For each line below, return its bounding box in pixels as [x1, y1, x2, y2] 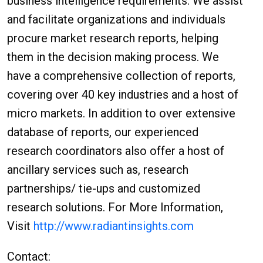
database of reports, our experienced [7, 125, 198, 139]
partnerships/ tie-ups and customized [7, 181, 200, 195]
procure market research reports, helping [7, 31, 218, 45]
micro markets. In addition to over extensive [7, 106, 235, 120]
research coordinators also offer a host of [7, 144, 224, 158]
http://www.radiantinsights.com [33, 219, 194, 233]
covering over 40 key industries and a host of [7, 87, 238, 102]
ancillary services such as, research [7, 163, 188, 177]
